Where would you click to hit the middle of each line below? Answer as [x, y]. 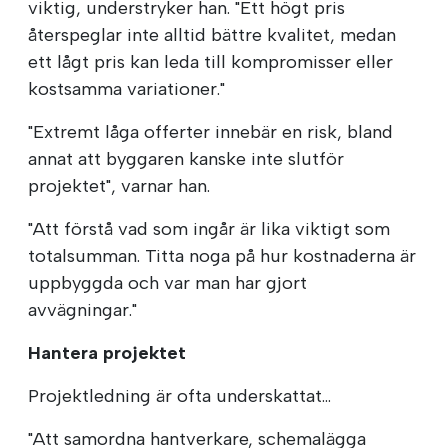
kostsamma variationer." [126, 89]
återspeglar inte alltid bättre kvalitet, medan [212, 35]
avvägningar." [82, 310]
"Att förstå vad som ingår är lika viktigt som [209, 229]
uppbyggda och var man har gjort [167, 283]
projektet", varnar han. [119, 186]
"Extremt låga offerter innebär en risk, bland [210, 132]
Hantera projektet [107, 353]
